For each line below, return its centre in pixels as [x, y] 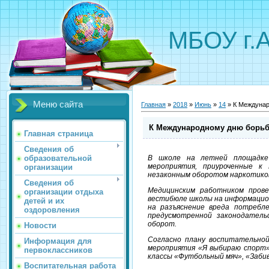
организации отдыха [64, 192]
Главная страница [59, 134]
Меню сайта [58, 104]
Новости [40, 225]
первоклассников [58, 250]
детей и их [44, 201]
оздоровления [52, 210]
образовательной [58, 158]
